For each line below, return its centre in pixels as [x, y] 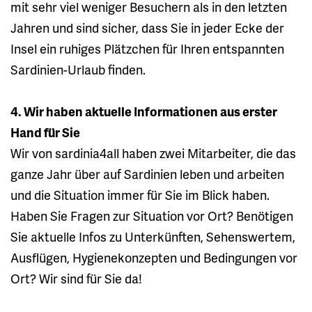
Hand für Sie [45, 132]
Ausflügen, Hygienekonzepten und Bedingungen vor [154, 257]
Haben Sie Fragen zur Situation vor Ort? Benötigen [152, 215]
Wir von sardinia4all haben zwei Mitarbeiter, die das [153, 153]
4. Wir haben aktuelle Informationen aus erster [144, 111]
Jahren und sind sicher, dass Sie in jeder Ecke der [147, 27]
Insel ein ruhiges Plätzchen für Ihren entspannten [147, 48]
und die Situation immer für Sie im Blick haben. [140, 194]
